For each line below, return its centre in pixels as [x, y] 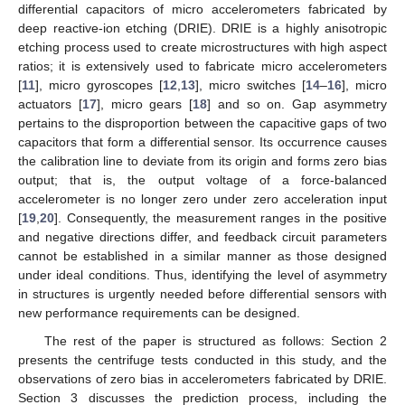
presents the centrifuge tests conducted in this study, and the [202, 359]
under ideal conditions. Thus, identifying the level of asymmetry [202, 274]
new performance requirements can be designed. [159, 312]
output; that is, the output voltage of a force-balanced [202, 179]
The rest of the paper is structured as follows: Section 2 [215, 340]
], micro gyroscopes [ [99, 85]
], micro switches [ [250, 85]
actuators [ [50, 104]
